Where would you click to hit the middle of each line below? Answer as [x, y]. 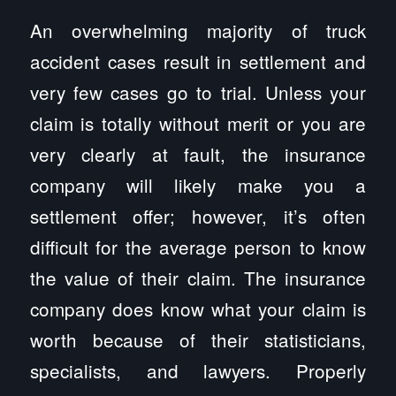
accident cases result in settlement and [198, 61]
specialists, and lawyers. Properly [198, 370]
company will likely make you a [198, 184]
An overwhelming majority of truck [198, 30]
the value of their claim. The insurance [198, 277]
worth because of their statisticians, [198, 339]
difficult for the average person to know [198, 246]
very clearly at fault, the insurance [198, 153]
